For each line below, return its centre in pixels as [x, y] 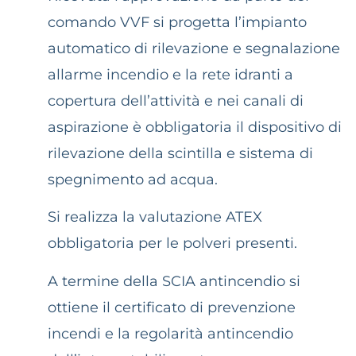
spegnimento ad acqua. [135, 179]
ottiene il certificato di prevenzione [172, 307]
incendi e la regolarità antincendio [170, 333]
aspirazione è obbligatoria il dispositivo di [195, 127]
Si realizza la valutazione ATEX [155, 217]
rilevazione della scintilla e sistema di [180, 153]
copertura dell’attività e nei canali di [176, 101]
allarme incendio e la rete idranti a [170, 74]
